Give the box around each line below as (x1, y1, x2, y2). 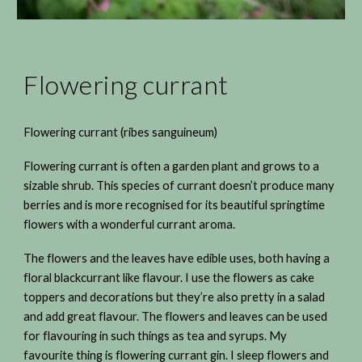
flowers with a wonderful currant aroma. (23, 217, 238, 231)
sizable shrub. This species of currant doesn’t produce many (23, 178, 335, 192)
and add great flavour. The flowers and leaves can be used (23, 309, 328, 323)
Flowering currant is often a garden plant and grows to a (23, 158, 320, 173)
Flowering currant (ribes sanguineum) (23, 124, 218, 139)
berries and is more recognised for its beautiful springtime (23, 197, 326, 212)
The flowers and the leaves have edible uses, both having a (23, 250, 330, 265)
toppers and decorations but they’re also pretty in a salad (23, 289, 326, 304)
